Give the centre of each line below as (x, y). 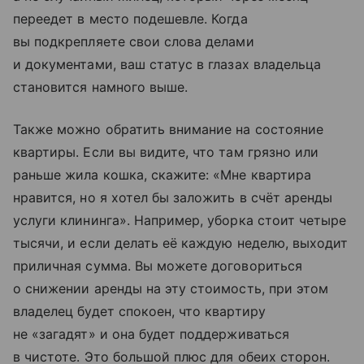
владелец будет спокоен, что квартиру (139, 312)
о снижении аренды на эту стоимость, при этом (171, 289)
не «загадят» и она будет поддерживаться (151, 334)
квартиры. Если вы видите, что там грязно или (166, 152)
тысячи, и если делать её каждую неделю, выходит (181, 243)
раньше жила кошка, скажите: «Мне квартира (162, 175)
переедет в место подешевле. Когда (130, 19)
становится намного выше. (101, 87)
